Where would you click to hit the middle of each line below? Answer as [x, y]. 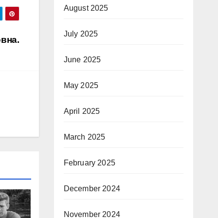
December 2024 [92, 189]
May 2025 [81, 86]
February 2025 [90, 163]
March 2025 [84, 137]
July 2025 [81, 34]
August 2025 [86, 8]
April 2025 [82, 111]
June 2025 [82, 60]
